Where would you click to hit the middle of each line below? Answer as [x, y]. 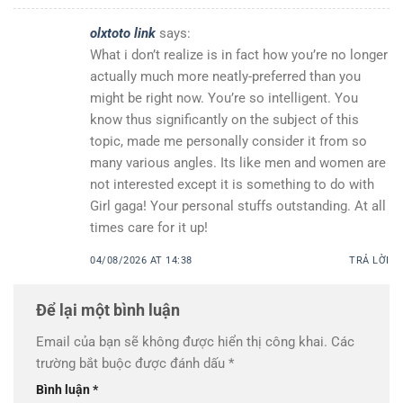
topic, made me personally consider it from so [228, 141]
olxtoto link [123, 33]
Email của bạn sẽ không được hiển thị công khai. [182, 341]
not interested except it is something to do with [232, 184]
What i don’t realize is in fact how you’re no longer [239, 54]
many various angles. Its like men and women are [238, 162]
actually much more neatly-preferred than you [225, 76]
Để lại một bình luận [110, 309]
